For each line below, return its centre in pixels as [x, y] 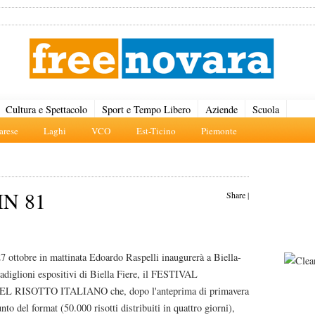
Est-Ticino [156, 131]
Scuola [266, 109]
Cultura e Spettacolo [46, 109]
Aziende [221, 109]
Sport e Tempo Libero [146, 109]
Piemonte [219, 131]
